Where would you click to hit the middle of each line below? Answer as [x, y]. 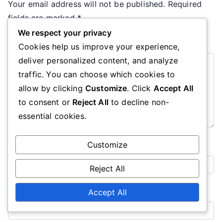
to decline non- [139, 102]
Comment [26, 42]
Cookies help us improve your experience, [99, 47]
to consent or [46, 102]
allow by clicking [52, 88]
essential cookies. [52, 116]
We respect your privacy [65, 33]
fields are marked [43, 18]
